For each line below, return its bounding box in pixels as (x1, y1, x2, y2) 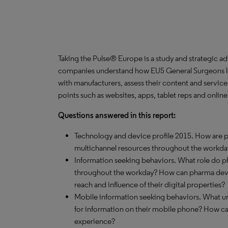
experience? (74, 216, 115, 226)
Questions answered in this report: (58, 110, 176, 120)
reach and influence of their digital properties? (74, 180, 225, 189)
